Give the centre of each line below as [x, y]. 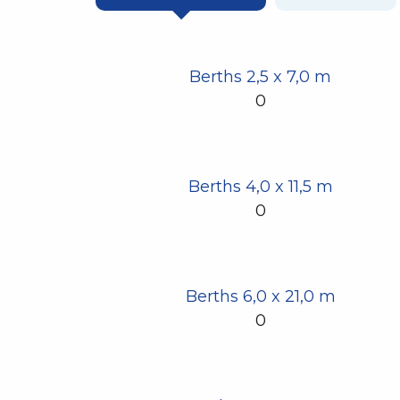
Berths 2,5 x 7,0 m [261, 77]
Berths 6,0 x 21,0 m [260, 297]
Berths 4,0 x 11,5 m [260, 187]
